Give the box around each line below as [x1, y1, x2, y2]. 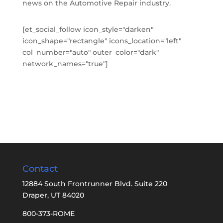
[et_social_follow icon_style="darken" [22, 25, 153, 34]
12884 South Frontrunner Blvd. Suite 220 [22, 179, 167, 189]
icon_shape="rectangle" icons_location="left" [22, 36, 181, 46]
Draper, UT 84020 [22, 191, 84, 200]
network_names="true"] [22, 59, 108, 69]
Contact [22, 163, 58, 175]
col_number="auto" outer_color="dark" [22, 48, 159, 57]
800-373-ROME [22, 209, 75, 219]
